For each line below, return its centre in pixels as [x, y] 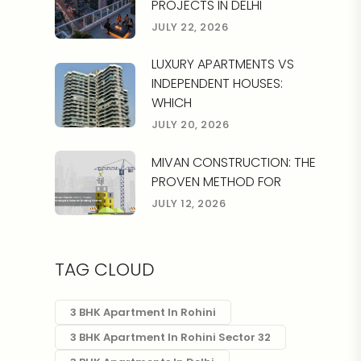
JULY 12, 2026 [189, 203]
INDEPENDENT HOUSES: [217, 83]
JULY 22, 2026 [190, 27]
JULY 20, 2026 [190, 124]
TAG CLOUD [104, 270]
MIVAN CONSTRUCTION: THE [233, 162]
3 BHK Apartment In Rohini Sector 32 [170, 337]
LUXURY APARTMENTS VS [222, 64]
